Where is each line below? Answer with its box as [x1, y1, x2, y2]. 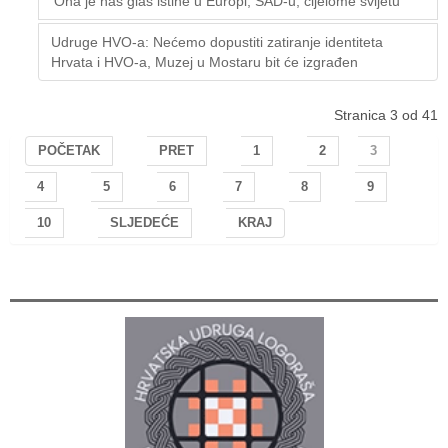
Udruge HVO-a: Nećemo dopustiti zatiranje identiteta [51, 33, 383, 50]
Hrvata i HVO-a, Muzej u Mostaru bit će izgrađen [51, 53, 358, 70]
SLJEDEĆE [110, 215, 179, 230]
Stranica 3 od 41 [334, 106, 438, 123]
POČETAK [38, 143, 100, 158]
